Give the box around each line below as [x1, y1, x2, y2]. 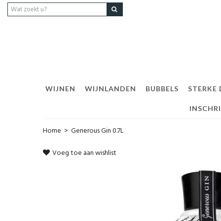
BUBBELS [145, 84, 179, 93]
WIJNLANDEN [84, 84, 136, 93]
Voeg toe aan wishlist [52, 147, 116, 159]
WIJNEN [45, 84, 75, 93]
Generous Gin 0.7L [71, 125, 123, 137]
